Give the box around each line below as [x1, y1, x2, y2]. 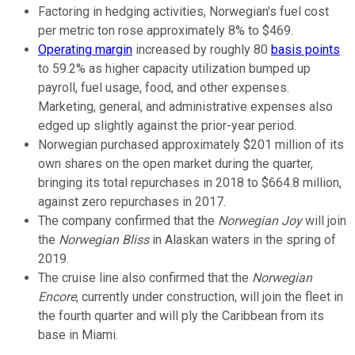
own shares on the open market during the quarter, [38, 156, 313, 172]
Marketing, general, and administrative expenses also [38, 99, 333, 115]
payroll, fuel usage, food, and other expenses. [38, 80, 289, 96]
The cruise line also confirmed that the [38, 270, 252, 286]
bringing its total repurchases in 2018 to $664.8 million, [38, 175, 342, 191]
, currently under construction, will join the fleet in [76, 289, 343, 305]
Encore [38, 289, 76, 305]
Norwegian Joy [218, 213, 302, 229]
